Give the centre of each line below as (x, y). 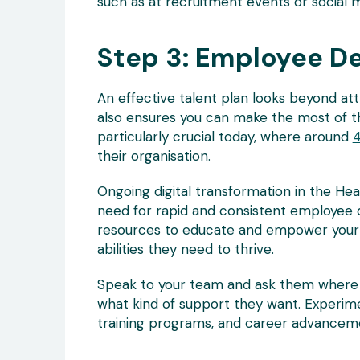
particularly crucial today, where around (225, 136)
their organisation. (153, 155)
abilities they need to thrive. (185, 249)
